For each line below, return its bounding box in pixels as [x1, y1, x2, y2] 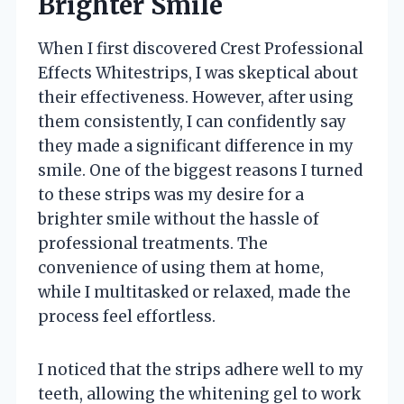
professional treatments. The [38, 233, 268, 253]
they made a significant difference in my [38, 135, 353, 156]
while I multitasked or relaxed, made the [38, 281, 351, 302]
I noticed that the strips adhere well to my [38, 359, 363, 380]
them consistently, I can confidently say [38, 111, 346, 132]
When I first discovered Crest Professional [38, 38, 363, 59]
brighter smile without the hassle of [38, 208, 319, 229]
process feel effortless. [38, 306, 216, 326]
